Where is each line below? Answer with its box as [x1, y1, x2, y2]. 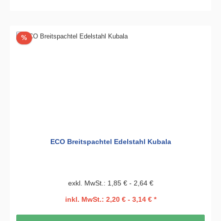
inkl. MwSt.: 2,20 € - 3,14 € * [65, 195, 156, 204]
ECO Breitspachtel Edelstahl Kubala [50, 138, 171, 146]
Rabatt [26, 34, 46, 41]
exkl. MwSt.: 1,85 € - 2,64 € [68, 179, 153, 187]
